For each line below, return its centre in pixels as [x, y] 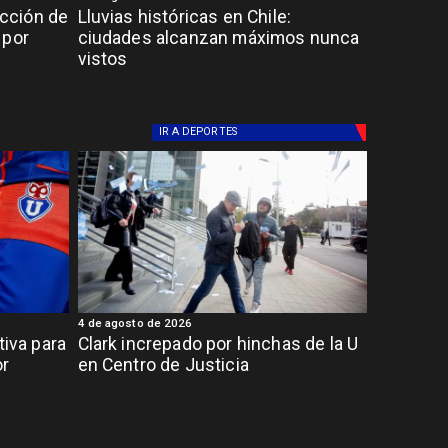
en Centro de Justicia [163, 364]
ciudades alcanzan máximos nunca [218, 37]
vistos [102, 58]
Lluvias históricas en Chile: [184, 16]
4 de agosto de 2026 [135, 322]
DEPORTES [209, 132]
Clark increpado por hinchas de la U [218, 343]
